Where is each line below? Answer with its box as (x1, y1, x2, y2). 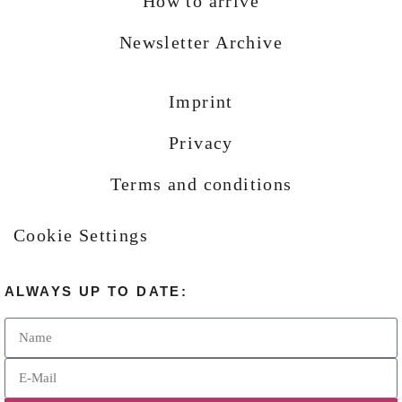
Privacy (169, 133, 233, 153)
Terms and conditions (109, 174, 293, 195)
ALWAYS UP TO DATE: (4, 284, 188, 300)
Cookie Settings (13, 225, 148, 246)
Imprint (169, 92, 233, 112)
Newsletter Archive (118, 32, 284, 53)
